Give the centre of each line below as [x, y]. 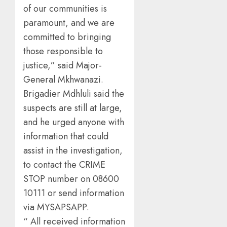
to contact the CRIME [64, 165]
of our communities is [65, 9]
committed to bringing [67, 37]
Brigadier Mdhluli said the [74, 94]
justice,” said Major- [63, 66]
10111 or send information [74, 193]
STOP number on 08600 [71, 179]
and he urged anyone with [74, 122]
